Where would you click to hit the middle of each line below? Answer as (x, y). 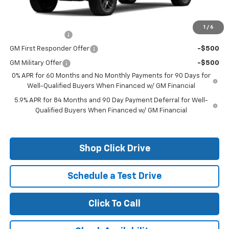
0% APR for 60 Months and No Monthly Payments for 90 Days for (111, 76)
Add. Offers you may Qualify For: (64, 20)
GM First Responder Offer (49, 49)
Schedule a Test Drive (114, 176)
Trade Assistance (37, 34)
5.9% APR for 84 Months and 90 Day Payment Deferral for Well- (111, 100)
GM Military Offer (36, 63)
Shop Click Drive (114, 148)
